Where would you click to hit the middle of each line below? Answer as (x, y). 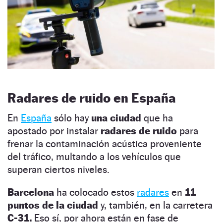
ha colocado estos (97, 192)
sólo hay (73, 118)
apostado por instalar (54, 131)
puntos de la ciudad (54, 205)
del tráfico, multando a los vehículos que (94, 156)
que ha (158, 118)
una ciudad (117, 118)
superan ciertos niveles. (58, 169)
